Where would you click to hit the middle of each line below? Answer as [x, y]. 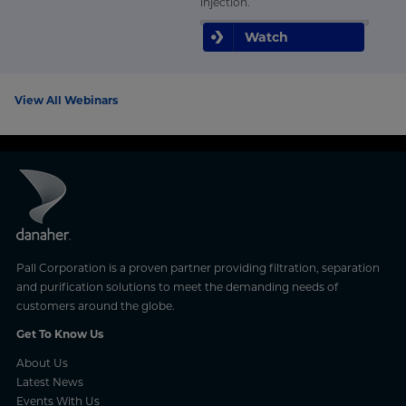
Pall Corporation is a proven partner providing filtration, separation [198, 267]
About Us [42, 362]
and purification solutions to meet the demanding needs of [177, 286]
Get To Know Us [59, 333]
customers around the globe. [95, 305]
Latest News [49, 382]
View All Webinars [66, 100]
